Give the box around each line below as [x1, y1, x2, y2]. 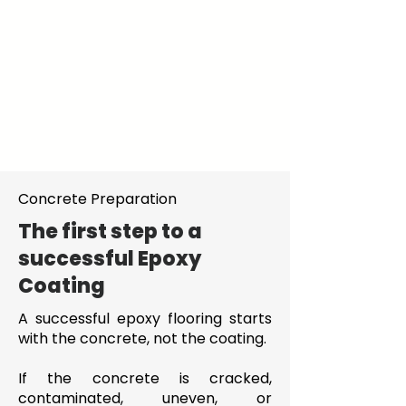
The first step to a [18, 217, 202, 246]
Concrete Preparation [18, 188, 177, 209]
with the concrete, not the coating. [18, 328, 266, 349]
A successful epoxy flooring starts [18, 308, 272, 329]
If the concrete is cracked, [18, 368, 272, 389]
